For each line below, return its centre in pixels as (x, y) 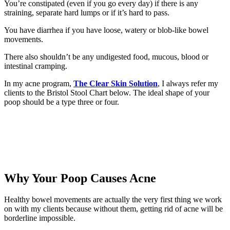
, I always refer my (188, 83)
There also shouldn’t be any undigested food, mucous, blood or (106, 56)
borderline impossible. (41, 218)
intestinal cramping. (36, 66)
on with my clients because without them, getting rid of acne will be (113, 209)
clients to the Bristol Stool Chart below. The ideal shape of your (107, 92)
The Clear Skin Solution (116, 83)
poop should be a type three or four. (62, 102)
